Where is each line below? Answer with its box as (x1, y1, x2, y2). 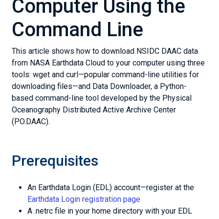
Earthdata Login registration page (27, 195, 140, 204)
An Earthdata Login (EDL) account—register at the (27, 183, 194, 192)
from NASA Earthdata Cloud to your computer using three (12, 58, 205, 67)
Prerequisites (12, 152, 98, 169)
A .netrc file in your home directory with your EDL (27, 206, 192, 216)
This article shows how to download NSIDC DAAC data (12, 46, 198, 56)
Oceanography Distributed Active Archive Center (12, 105, 176, 114)
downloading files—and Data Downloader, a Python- (12, 82, 187, 91)
